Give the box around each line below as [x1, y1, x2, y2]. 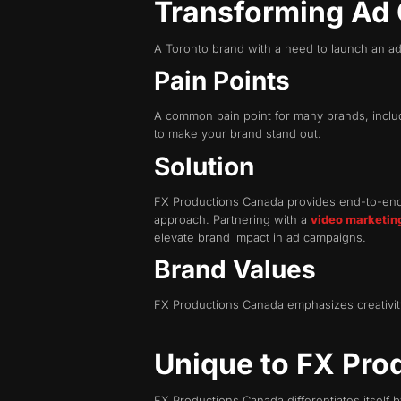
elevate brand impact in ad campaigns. [154, 229, 366, 244]
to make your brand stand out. [154, 126, 321, 141]
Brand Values [154, 254, 316, 286]
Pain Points [154, 65, 290, 97]
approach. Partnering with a [154, 211, 311, 226]
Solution [154, 150, 254, 182]
